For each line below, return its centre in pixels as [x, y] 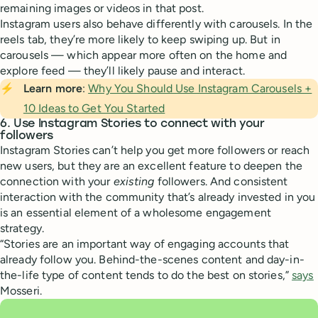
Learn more [53, 89]
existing [134, 182]
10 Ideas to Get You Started [94, 109]
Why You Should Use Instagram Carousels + [200, 89]
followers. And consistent [221, 182]
